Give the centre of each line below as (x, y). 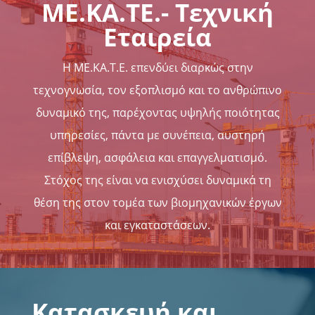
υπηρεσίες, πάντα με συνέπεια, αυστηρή (157, 135)
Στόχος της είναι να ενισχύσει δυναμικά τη (157, 180)
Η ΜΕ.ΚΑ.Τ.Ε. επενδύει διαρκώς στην (157, 68)
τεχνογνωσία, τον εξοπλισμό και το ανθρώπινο (157, 90)
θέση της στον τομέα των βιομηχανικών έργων (157, 203)
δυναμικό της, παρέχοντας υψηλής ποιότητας (157, 113)
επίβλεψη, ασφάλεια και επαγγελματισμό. (157, 158)
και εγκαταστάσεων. (157, 225)
